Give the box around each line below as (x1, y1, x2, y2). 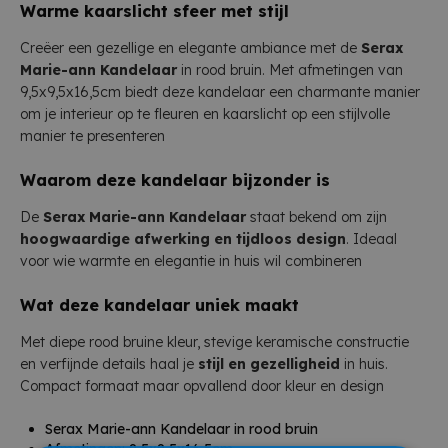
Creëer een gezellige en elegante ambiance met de (20, 39, 361, 58)
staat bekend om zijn (246, 208, 387, 227)
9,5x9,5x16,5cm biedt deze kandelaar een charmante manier (20, 83, 420, 102)
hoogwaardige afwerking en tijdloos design (20, 230, 346, 249)
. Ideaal (346, 230, 397, 249)
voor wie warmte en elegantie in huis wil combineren (20, 252, 362, 271)
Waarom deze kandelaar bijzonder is (20, 170, 330, 191)
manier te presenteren (20, 127, 165, 146)
